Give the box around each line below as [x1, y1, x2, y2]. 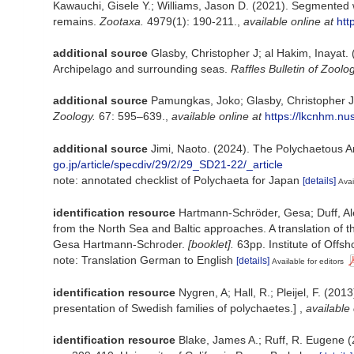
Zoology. [53, 110, 96, 123]
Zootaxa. [100, 14, 144, 28]
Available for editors [272, 257, 344, 266]
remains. [53, 14, 100, 28]
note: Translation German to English [53, 254, 236, 267]
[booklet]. [188, 238, 234, 251]
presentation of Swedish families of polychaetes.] [53, 302, 299, 315]
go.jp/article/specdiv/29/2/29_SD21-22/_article [53, 158, 283, 171]
